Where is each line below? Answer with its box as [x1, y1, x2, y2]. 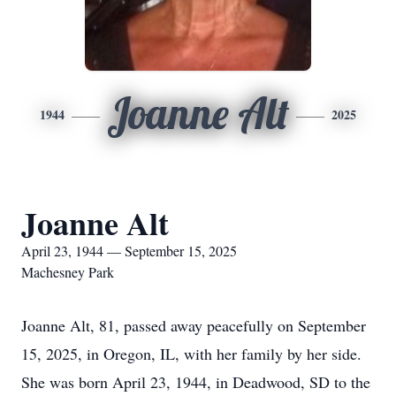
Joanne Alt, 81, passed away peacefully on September [21, 315, 366, 336]
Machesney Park [21, 263, 114, 281]
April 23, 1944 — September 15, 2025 [21, 241, 237, 260]
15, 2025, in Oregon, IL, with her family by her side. [21, 343, 362, 364]
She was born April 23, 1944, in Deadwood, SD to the [21, 371, 370, 392]
